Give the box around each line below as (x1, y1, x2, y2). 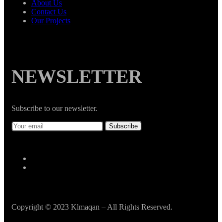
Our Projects (31, 16, 70, 25)
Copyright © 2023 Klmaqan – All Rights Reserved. (11, 203, 172, 212)
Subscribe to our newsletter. (11, 104, 98, 113)
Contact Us (31, 7, 66, 16)
